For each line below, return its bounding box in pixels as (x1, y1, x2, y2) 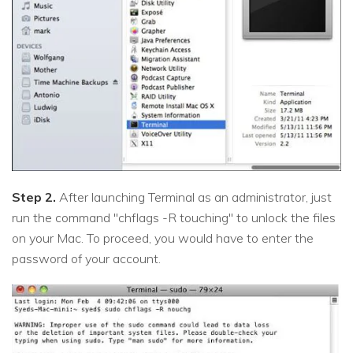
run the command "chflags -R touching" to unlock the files (12, 209, 336, 225)
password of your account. (12, 250, 161, 266)
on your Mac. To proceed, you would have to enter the (12, 229, 314, 246)
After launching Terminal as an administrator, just (56, 188, 332, 205)
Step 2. (12, 188, 56, 205)
